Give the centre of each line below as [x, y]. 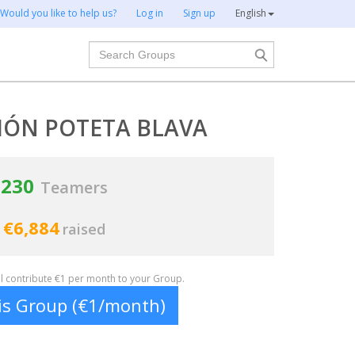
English [251, 13]
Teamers [74, 187]
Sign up [199, 13]
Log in [150, 13]
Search [109, 49]
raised [84, 229]
